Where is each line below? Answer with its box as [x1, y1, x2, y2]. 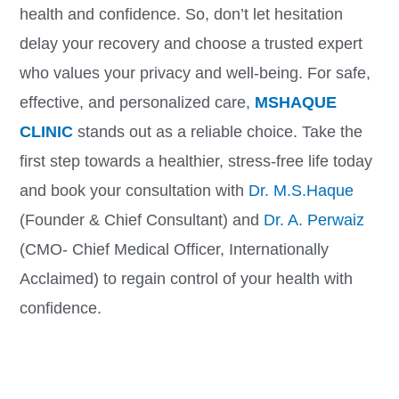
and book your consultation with [19, 181, 248, 199]
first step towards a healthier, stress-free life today [19, 151, 372, 170]
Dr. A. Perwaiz [263, 210, 364, 229]
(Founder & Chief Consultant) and [19, 210, 264, 229]
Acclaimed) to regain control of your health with [19, 269, 353, 288]
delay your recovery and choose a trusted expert [19, 34, 362, 53]
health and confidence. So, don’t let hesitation [19, 4, 343, 23]
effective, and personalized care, [19, 93, 255, 111]
